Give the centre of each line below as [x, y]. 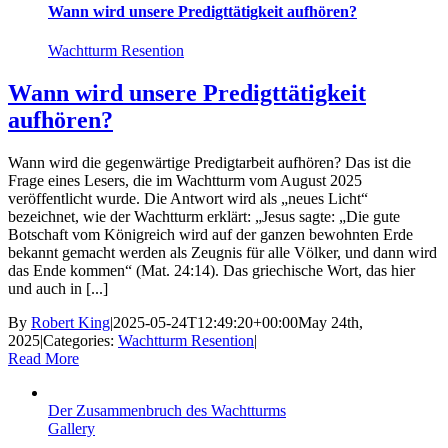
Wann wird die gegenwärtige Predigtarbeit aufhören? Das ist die [209, 162]
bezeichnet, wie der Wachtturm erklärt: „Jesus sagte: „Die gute [204, 216]
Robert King [70, 322]
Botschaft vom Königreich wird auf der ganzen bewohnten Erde [210, 234]
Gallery [71, 428]
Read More [43, 358]
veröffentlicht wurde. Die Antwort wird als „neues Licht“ [188, 198]
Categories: [80, 340]
